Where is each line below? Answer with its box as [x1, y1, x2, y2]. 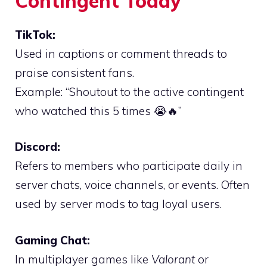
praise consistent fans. [15, 65, 134, 80]
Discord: [15, 139, 60, 154]
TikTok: [15, 27, 55, 42]
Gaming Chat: [15, 232, 90, 247]
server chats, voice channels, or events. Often [15, 178, 250, 193]
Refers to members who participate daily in [15, 159, 243, 173]
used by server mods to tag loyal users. [15, 197, 222, 212]
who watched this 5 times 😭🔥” [15, 103, 182, 118]
